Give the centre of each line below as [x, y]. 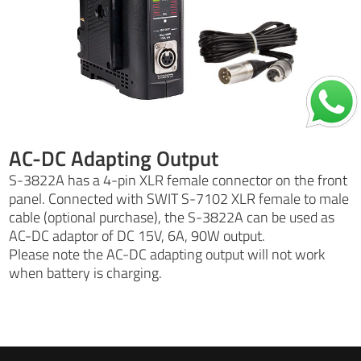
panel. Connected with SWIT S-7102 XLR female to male [179, 198]
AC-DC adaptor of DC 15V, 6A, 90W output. [137, 235]
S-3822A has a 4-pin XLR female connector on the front [178, 180]
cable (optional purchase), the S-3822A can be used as [172, 217]
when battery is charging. [86, 272]
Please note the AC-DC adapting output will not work [167, 254]
